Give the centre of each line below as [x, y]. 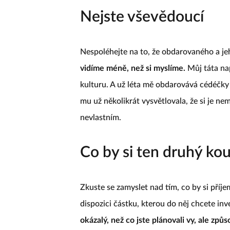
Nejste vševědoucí [142, 17]
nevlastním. [101, 118]
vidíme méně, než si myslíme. [133, 68]
